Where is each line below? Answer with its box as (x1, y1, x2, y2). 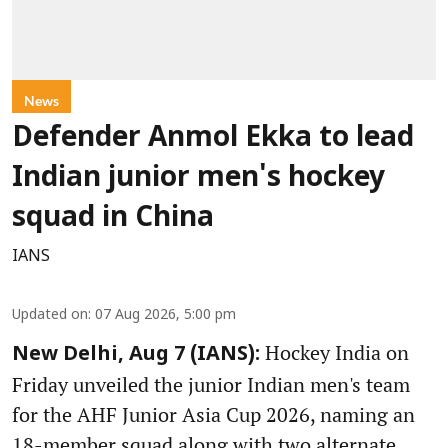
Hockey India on (260, 339, 409, 367)
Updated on (12, 307, 88, 325)
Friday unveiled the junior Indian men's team (12, 371, 410, 399)
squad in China (12, 202, 214, 237)
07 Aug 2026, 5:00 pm (95, 307, 236, 325)
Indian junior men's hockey (12, 162, 385, 197)
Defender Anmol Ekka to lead (12, 122, 414, 157)
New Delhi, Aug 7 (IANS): (12, 343, 260, 368)
